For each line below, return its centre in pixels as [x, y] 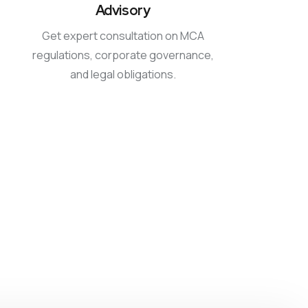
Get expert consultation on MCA [123, 36]
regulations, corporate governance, [123, 55]
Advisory [123, 10]
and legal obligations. [123, 74]
